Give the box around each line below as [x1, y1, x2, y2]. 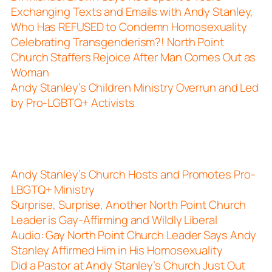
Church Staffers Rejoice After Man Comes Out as [11, 49, 256, 65]
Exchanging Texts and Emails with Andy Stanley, [11, 3, 254, 19]
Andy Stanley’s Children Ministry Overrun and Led [11, 79, 259, 95]
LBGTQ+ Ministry [11, 181, 95, 197]
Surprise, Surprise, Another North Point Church [11, 196, 246, 212]
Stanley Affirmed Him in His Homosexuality [11, 242, 223, 258]
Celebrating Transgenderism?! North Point [11, 33, 224, 50]
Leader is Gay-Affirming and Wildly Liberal [11, 211, 217, 228]
